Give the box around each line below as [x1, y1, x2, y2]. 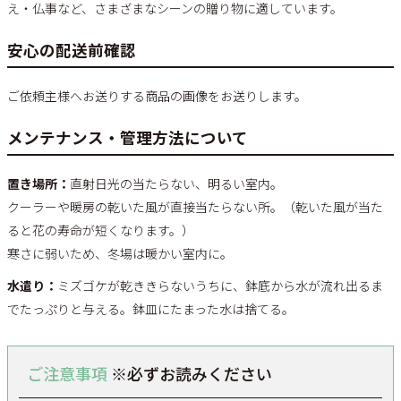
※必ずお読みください [107, 361, 272, 385]
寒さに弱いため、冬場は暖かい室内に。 [7, 243, 233, 262]
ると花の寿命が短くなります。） [7, 220, 194, 239]
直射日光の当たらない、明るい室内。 [70, 174, 283, 192]
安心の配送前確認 [7, 38, 136, 62]
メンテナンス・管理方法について [7, 126, 248, 149]
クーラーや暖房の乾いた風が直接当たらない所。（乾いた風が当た [7, 197, 383, 216]
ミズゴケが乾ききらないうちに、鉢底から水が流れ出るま [57, 276, 383, 294]
